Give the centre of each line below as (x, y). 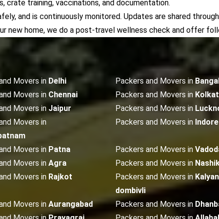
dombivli (131, 190)
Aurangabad (71, 204)
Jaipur (60, 108)
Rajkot (60, 177)
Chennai (63, 95)
